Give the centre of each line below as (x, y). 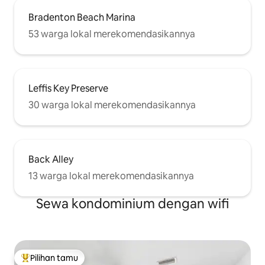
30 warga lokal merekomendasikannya (112, 105)
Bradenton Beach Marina (82, 18)
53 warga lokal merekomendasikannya (112, 34)
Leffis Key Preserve (68, 89)
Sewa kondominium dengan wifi (132, 204)
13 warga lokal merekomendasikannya (111, 176)
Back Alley (51, 160)
